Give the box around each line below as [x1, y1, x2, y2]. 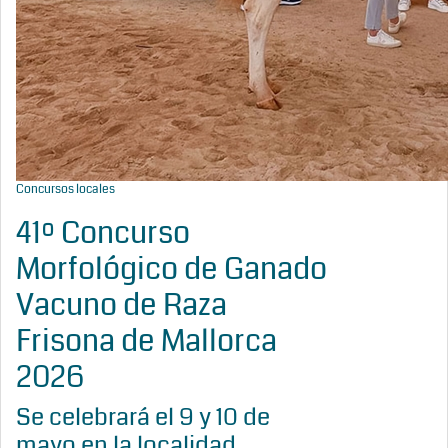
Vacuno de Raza [16, 284, 227, 326]
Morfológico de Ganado [16, 248, 327, 290]
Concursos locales [16, 181, 115, 198]
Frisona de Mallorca [16, 320, 277, 362]
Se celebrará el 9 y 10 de [16, 400, 270, 434]
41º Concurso [16, 212, 190, 254]
